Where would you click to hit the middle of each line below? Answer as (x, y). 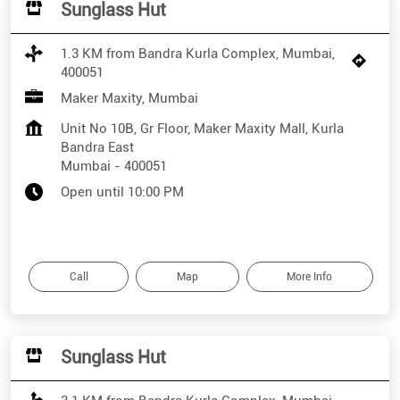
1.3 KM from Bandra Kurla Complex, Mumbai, (198, 54)
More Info (310, 277)
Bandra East (97, 148)
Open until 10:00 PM (122, 192)
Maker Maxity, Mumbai (129, 99)
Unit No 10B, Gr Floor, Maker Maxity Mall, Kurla (202, 129)
